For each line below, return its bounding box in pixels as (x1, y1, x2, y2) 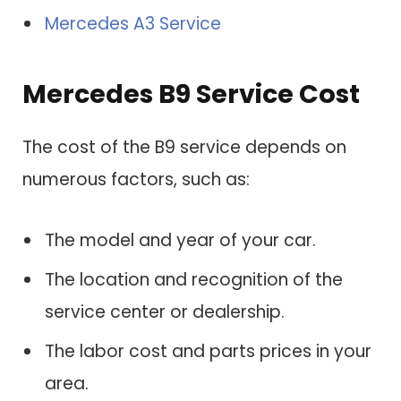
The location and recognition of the (45, 267, 343, 292)
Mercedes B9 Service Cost (22, 75, 360, 112)
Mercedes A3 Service (45, 12, 221, 37)
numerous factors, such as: (22, 167, 250, 192)
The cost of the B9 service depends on (22, 135, 346, 160)
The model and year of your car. (45, 227, 316, 252)
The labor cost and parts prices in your (45, 339, 371, 364)
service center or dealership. (45, 299, 285, 324)
